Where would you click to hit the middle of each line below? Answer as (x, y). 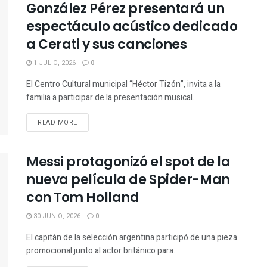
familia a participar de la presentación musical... (112, 97)
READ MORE (58, 122)
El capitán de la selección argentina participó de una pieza (132, 238)
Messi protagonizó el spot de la (128, 162)
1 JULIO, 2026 (54, 63)
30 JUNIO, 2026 (56, 216)
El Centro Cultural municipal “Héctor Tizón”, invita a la (123, 84)
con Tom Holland (83, 198)
